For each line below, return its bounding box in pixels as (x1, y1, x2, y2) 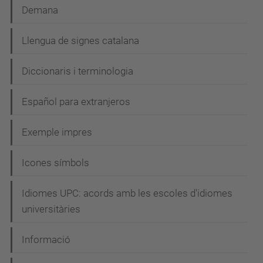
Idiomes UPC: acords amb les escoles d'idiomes (22, 187, 232, 199)
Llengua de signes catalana (22, 34, 139, 46)
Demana (22, 4, 58, 16)
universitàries (22, 203, 80, 215)
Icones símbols (22, 156, 89, 168)
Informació (22, 233, 70, 245)
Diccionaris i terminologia (22, 65, 133, 77)
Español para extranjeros (22, 95, 130, 107)
